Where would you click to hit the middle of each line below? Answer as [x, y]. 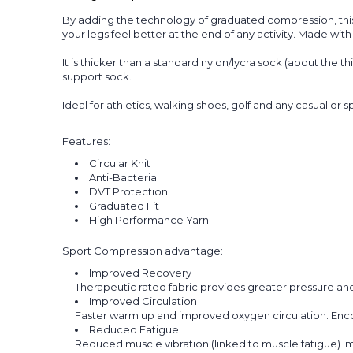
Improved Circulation [143, 301]
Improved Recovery [141, 272]
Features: [86, 141]
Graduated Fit [124, 205]
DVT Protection [129, 191]
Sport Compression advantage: [143, 250]
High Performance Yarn [149, 219]
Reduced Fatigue [134, 329]
